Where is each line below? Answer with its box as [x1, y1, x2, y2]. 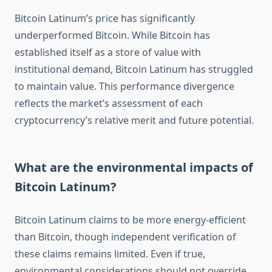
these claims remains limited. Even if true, [15, 247, 205, 261]
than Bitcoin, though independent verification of [15, 230, 236, 244]
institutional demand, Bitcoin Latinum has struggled [15, 63, 253, 76]
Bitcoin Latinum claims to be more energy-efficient [15, 213, 246, 227]
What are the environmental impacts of [15, 159, 253, 176]
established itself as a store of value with [15, 46, 201, 59]
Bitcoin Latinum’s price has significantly [15, 12, 195, 25]
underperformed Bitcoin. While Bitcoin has [15, 29, 210, 42]
